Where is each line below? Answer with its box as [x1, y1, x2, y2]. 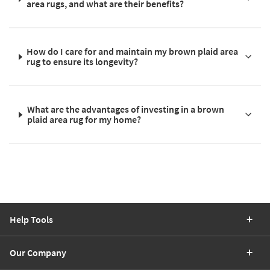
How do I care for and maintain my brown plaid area [27, 45, 239, 58]
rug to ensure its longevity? [27, 55, 139, 68]
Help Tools [10, 213, 53, 226]
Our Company [10, 246, 66, 259]
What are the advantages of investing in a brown [27, 103, 224, 116]
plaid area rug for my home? [27, 113, 141, 126]
